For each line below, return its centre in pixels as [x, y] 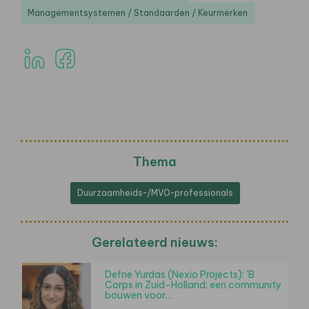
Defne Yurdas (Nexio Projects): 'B [180, 274]
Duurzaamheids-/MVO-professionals [155, 192]
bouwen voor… [139, 295]
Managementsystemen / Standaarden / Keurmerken [138, 12]
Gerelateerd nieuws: [154, 242]
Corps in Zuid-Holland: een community [193, 285]
